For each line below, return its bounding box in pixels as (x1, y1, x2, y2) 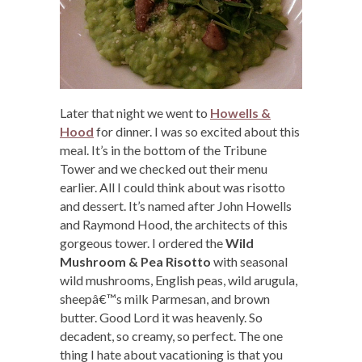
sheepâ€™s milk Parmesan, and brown (60, 291, 270, 307)
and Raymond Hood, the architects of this (60, 217, 288, 233)
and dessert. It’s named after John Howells (60, 198, 292, 214)
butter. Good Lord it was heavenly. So (60, 309, 263, 326)
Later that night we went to (60, 105, 210, 121)
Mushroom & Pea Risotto (60, 254, 211, 270)
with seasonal (211, 254, 288, 270)
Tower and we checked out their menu (60, 161, 267, 177)
